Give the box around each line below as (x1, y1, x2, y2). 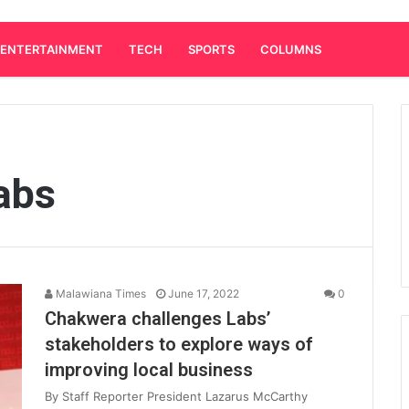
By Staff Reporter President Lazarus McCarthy (45, 389, 308, 404)
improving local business (45, 359, 253, 381)
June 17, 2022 (168, 287, 239, 300)
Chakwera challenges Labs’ (45, 308, 270, 330)
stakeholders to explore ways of (45, 333, 313, 355)
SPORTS (188, 42, 235, 57)
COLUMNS (260, 42, 321, 57)
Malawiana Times (53, 287, 146, 300)
